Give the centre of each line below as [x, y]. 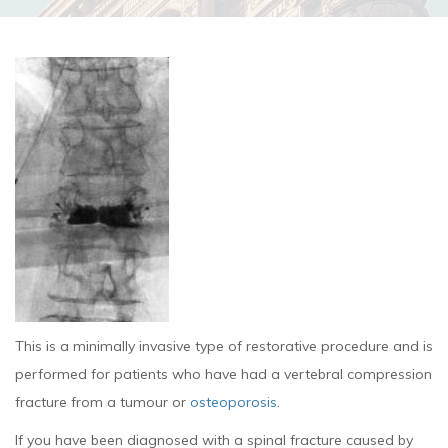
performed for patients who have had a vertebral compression [223, 374]
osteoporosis [233, 402]
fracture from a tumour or [102, 402]
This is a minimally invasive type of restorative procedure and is [224, 346]
